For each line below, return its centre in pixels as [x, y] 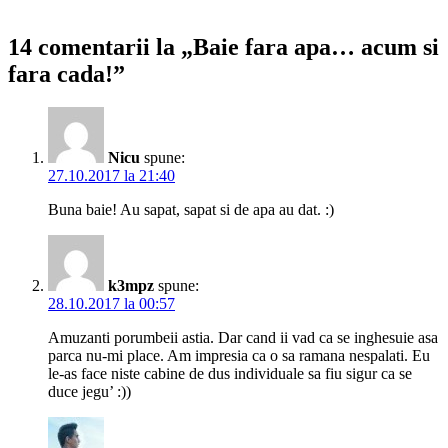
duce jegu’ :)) [89, 392]
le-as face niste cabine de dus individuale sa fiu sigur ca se [230, 374]
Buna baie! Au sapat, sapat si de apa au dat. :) [191, 210]
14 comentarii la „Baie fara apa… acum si [223, 46]
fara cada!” [66, 73]
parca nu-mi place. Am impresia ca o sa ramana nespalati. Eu [239, 356]
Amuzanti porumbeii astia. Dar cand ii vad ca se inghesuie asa [243, 338]
